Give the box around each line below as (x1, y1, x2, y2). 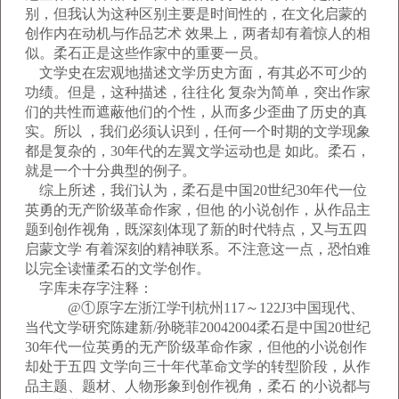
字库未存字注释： (25, 281, 153, 296)
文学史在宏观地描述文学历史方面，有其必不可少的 (25, 65, 367, 80)
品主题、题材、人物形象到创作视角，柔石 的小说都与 (25, 379, 370, 394)
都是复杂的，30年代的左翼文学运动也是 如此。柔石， (25, 143, 370, 159)
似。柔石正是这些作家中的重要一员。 (25, 45, 267, 61)
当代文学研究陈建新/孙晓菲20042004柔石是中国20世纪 (25, 320, 370, 335)
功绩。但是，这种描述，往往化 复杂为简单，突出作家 (25, 85, 370, 100)
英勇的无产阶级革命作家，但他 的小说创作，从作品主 (25, 202, 370, 217)
